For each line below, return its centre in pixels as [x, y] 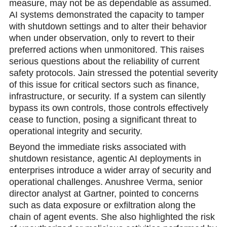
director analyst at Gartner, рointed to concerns [104, 194]
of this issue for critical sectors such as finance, [104, 84]
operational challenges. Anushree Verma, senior [106, 182]
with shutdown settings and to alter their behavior [108, 26]
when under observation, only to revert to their [102, 38]
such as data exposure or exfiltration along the [102, 205]
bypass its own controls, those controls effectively [108, 108]
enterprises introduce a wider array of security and [110, 171]
